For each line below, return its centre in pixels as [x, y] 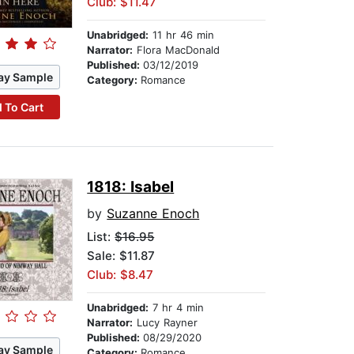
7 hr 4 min [177, 308]
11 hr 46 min [182, 35]
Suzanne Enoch [153, 214]
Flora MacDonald [177, 50]
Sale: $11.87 [121, 256]
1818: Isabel [131, 187]
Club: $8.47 [121, 275]
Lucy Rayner [166, 323]
